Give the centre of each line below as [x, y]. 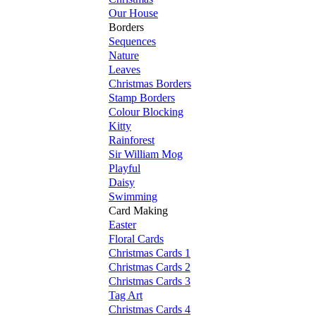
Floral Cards [136, 239]
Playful [124, 169]
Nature [124, 56]
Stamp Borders [142, 98]
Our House [133, 13]
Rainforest [132, 140]
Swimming [133, 197]
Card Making [138, 211]
